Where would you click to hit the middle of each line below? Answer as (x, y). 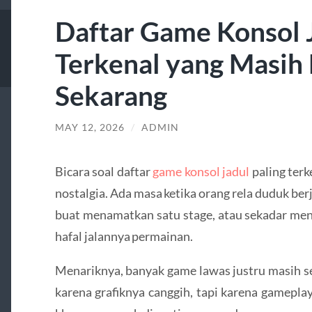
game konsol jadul (201, 171)
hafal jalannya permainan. (124, 236)
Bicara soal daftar (104, 171)
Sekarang (111, 95)
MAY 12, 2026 (89, 128)
